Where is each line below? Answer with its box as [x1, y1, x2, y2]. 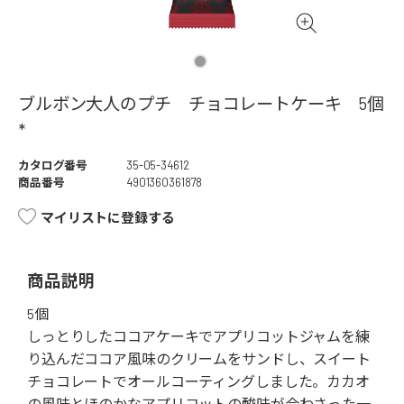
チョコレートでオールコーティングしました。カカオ [27, 372, 370, 390]
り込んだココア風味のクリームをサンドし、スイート [27, 350, 371, 368]
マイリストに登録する [41, 209, 175, 226]
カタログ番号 [18, 158, 88, 173]
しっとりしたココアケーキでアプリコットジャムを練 [27, 327, 370, 345]
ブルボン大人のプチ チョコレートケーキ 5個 [18, 93, 385, 115]
